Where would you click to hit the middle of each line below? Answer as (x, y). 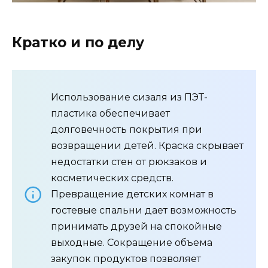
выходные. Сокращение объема (132, 243)
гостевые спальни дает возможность (144, 211)
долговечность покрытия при (127, 130)
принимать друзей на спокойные (136, 227)
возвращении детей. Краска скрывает (147, 146)
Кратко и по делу (78, 43)
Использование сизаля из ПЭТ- (129, 98)
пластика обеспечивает (110, 114)
